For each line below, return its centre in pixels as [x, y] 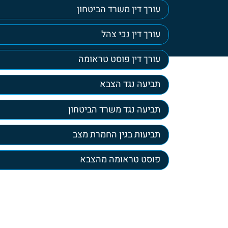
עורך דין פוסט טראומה [119, 60]
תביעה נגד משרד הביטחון [114, 109]
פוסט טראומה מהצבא [120, 160]
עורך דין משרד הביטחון [118, 9]
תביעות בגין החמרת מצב [116, 134]
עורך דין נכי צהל [131, 34]
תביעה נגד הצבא [130, 84]
